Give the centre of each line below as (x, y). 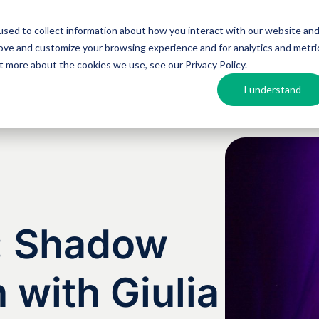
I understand (272, 89)
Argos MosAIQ (45, 38)
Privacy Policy (215, 64)
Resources (270, 38)
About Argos (163, 38)
